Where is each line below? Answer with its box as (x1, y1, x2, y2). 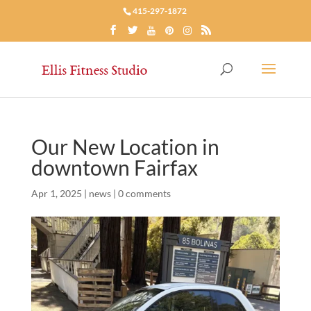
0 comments (117, 187, 171, 199)
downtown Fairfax (31, 155, 198, 180)
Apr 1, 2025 (31, 187, 82, 199)
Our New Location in (31, 134, 219, 159)
